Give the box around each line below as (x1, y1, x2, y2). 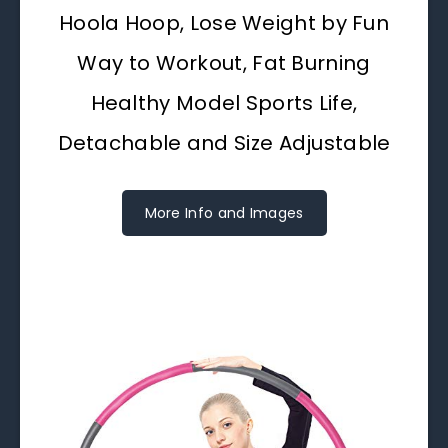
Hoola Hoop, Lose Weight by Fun (59, 9, 389, 37)
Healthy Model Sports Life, (90, 89, 358, 117)
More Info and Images (144, 203, 304, 223)
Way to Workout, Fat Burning (77, 49, 371, 77)
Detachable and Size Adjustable (57, 129, 391, 157)
